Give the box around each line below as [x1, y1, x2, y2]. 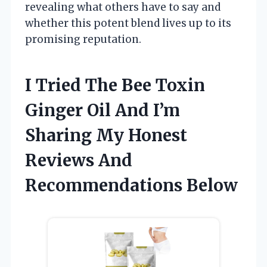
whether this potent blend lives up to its [25, 16, 231, 30]
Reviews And [25, 149, 132, 171]
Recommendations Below [25, 174, 238, 196]
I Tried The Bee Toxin [25, 74, 205, 96]
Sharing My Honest [25, 124, 187, 146]
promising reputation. [25, 32, 141, 46]
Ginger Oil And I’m [25, 99, 180, 121]
